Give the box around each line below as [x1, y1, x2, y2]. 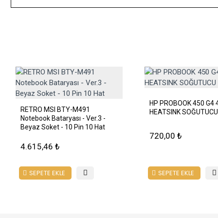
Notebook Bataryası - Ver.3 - [20, 114, 106, 122]
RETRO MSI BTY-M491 [20, 106, 90, 113]
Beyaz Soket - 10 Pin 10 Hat [20, 123, 105, 131]
